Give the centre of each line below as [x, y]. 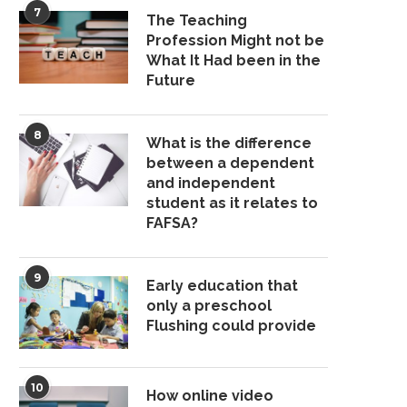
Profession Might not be [235, 41]
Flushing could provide [231, 326]
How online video [210, 396]
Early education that [222, 286]
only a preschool [209, 306]
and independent [211, 184]
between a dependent [230, 164]
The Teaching [197, 21]
